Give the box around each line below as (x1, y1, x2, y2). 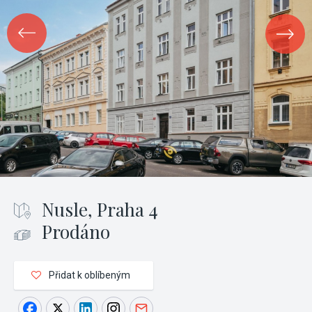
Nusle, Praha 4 (42, 197, 158, 221)
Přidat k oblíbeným (46, 270, 130, 281)
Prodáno (42, 219, 110, 244)
